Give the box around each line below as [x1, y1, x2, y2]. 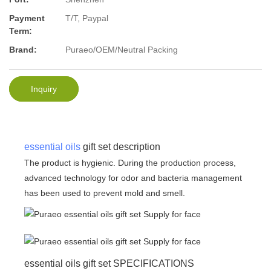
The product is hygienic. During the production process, [24, 157, 236, 168]
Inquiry [31, 83, 57, 94]
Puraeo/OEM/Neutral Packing [65, 45, 178, 55]
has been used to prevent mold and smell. [24, 188, 185, 198]
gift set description [80, 141, 160, 152]
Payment [9, 13, 45, 24]
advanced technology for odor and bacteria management [24, 172, 242, 183]
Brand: [9, 45, 37, 55]
